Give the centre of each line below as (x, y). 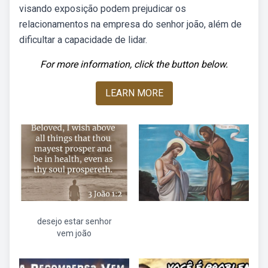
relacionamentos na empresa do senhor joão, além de (130, 24)
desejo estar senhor (74, 221)
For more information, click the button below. (134, 64)
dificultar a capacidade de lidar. (83, 40)
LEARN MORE (134, 93)
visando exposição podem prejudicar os (103, 9)
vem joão (74, 233)
